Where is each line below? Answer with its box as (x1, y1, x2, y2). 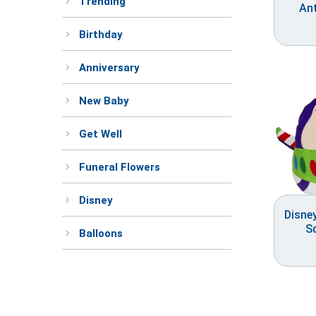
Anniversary (79, 61, 140, 75)
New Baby (79, 95, 129, 108)
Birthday (79, 28, 123, 42)
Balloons (79, 227, 123, 241)
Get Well (79, 128, 122, 141)
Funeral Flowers (79, 161, 160, 174)
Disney (79, 194, 113, 207)
